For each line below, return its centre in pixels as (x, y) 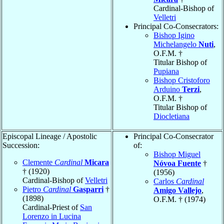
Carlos (165, 181)
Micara (97, 162)
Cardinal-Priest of (51, 207)
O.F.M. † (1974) (179, 199)
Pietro (33, 189)
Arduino (168, 89)
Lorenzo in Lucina (52, 216)
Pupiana (166, 71)
